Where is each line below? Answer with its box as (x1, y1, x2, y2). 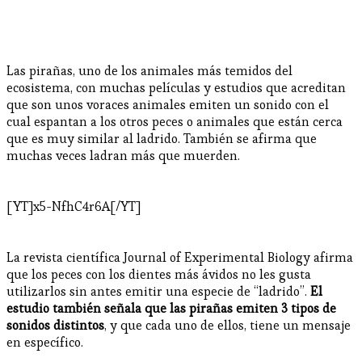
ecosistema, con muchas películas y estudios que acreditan (6, 78, 346, 96)
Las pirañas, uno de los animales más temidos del (6, 61, 293, 79)
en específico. (6, 333, 83, 351)
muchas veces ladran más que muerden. (6, 146, 240, 164)
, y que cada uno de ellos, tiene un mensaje (104, 316, 351, 334)
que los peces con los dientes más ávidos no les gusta (6, 265, 311, 283)
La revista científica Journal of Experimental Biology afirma (6, 248, 353, 266)
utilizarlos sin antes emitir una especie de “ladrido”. (6, 282, 307, 300)
